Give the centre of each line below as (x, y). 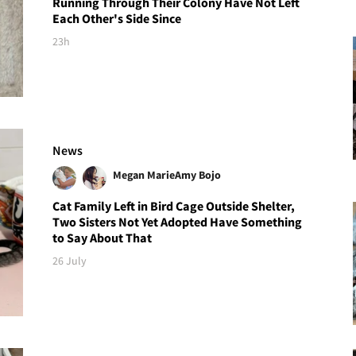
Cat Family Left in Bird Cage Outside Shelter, (174, 206)
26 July (70, 261)
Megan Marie (144, 175)
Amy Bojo (198, 175)
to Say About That (103, 238)
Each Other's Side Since (117, 18)
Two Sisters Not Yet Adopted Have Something (178, 222)
